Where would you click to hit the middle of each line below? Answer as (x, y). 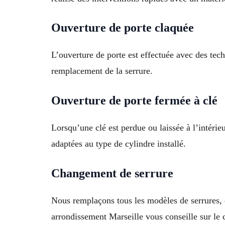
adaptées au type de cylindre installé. (119, 144)
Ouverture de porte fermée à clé (134, 101)
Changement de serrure (112, 174)
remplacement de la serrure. (102, 71)
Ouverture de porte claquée (123, 28)
